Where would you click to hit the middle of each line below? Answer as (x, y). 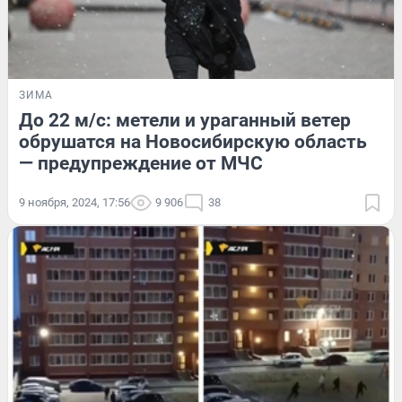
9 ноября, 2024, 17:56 (74, 202)
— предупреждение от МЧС (141, 163)
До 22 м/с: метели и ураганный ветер (185, 120)
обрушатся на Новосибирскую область (193, 141)
